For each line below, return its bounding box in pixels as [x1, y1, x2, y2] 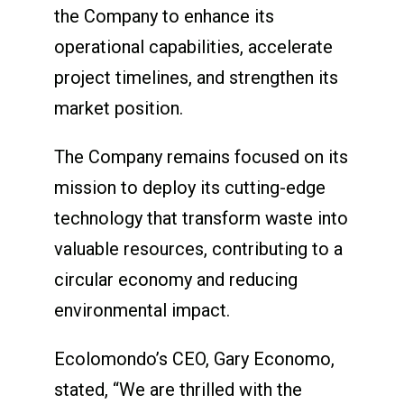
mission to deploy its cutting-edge [53, 176, 326, 198]
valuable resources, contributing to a [53, 237, 343, 260]
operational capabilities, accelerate [53, 35, 333, 58]
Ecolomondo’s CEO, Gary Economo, [53, 347, 335, 370]
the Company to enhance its [53, 5, 274, 27]
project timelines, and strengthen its [53, 66, 338, 88]
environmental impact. [53, 298, 230, 321]
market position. [53, 96, 183, 119]
